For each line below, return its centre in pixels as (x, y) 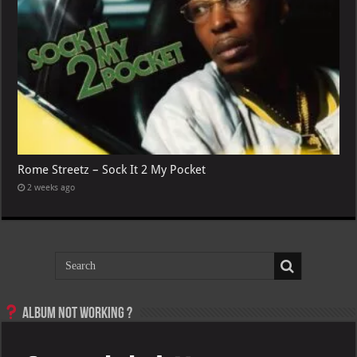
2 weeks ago (51, 187)
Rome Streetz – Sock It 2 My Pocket (112, 169)
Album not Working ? (76, 314)
